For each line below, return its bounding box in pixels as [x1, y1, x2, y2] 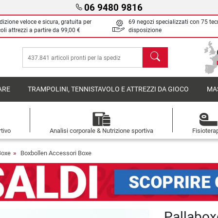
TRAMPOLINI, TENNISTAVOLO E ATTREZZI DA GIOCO [28, 85, 189, 93]
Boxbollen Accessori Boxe [20, 149, 91, 157]
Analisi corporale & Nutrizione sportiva [49, 127, 153, 134]
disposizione [128, 27, 162, 34]
